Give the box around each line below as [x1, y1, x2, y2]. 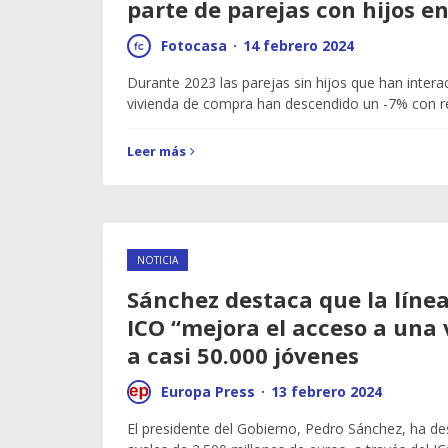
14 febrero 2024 [243, 36, 354, 55]
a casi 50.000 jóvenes [127, 340, 359, 370]
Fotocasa [161, 36, 227, 55]
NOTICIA [137, 253, 178, 267]
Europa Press [161, 382, 255, 401]
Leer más [127, 142, 186, 160]
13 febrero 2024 [271, 382, 382, 401]
